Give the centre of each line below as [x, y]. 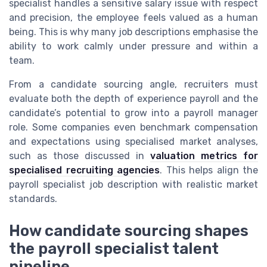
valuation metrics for [204, 156]
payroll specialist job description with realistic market [133, 184]
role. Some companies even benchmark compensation [133, 127]
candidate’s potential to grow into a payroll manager [133, 113]
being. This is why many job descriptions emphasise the [133, 32]
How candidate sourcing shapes [129, 230]
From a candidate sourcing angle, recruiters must [133, 84]
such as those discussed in [80, 156]
